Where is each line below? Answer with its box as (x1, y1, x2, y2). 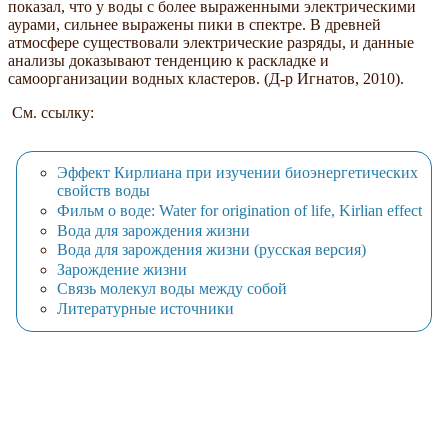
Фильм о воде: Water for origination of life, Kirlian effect (57, 202, 422, 220)
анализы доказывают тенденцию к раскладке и (8, 51, 329, 69)
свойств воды (57, 182, 150, 200)
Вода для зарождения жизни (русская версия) (57, 241, 366, 259)
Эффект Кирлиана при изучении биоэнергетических (57, 164, 418, 182)
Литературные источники (57, 300, 234, 318)
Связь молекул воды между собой (57, 280, 287, 298)
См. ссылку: (8, 103, 94, 121)
